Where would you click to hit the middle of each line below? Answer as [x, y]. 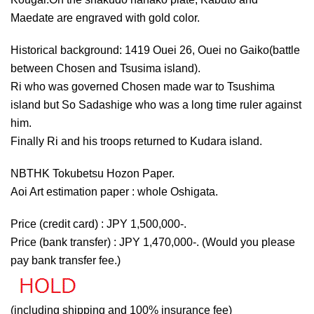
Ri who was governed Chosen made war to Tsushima [143, 87]
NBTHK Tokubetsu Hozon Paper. [93, 174]
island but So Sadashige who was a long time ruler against [156, 105]
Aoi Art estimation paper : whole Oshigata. [114, 192]
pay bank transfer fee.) [66, 261]
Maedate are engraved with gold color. [105, 18]
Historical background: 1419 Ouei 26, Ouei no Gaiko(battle [155, 50]
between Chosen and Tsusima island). [105, 69]
